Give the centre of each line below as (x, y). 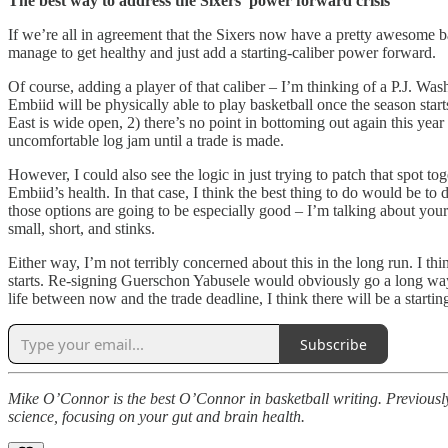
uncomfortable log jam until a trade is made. (146, 141)
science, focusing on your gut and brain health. (156, 417)
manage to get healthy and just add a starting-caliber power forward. (222, 53)
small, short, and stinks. (81, 229)
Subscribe (333, 344)
